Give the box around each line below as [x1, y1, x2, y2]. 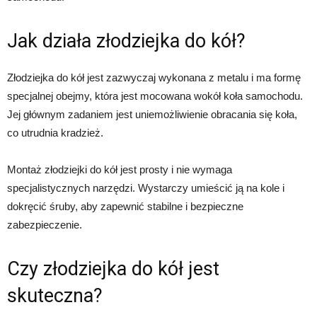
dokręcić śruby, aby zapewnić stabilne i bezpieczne [7, 200, 243, 213]
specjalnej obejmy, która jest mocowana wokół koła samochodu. [7, 90, 303, 103]
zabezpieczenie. [7, 219, 82, 231]
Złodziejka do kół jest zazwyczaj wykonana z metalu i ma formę [7, 71, 301, 84]
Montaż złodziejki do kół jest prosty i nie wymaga [7, 163, 232, 176]
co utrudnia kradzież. [7, 127, 103, 139]
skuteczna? [7, 284, 103, 308]
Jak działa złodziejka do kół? [7, 30, 246, 53]
